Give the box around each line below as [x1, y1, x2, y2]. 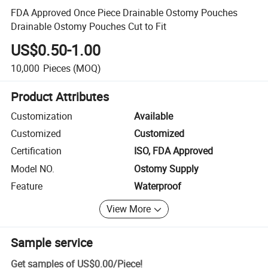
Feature [11, 179, 43, 193]
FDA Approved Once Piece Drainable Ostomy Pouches [11, 5, 238, 19]
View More [106, 202, 151, 216]
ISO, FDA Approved [134, 144, 213, 158]
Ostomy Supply [134, 162, 199, 175]
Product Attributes [11, 88, 109, 105]
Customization [11, 109, 73, 123]
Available [134, 109, 173, 123]
